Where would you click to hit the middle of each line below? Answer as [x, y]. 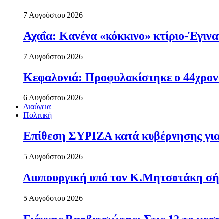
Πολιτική [38, 115]
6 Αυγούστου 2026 [53, 98]
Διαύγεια [37, 107]
